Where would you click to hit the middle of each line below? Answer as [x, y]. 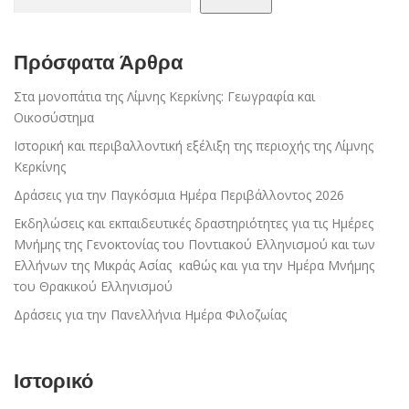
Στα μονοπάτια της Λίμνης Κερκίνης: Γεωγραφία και [164, 97]
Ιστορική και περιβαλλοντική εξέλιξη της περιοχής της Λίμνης [194, 146]
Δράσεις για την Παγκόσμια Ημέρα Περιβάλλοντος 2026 [179, 195]
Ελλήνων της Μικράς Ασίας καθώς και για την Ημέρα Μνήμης [194, 266]
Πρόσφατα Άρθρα [99, 62]
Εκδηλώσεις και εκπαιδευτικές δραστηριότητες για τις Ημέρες [194, 224]
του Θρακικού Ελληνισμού [93, 287]
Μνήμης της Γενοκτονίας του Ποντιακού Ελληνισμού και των [194, 245]
